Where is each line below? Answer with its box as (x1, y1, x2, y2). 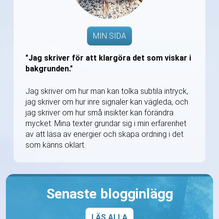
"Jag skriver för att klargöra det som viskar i (25, 53, 191, 63)
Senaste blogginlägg (46, 186, 173, 202)
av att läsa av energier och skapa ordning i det (25, 130, 183, 139)
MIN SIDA (93, 31, 126, 41)
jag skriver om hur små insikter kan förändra (25, 108, 174, 118)
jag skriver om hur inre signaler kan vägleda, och (25, 97, 188, 107)
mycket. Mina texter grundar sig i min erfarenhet (25, 119, 186, 129)
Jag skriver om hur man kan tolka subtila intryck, (25, 87, 188, 96)
